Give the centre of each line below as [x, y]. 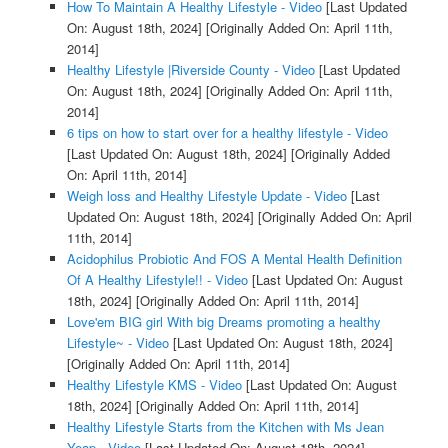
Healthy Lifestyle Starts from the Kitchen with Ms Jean [225, 426]
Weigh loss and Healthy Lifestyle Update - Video [206, 195]
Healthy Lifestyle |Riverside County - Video [190, 69]
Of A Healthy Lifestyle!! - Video [157, 279]
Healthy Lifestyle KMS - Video [154, 384]
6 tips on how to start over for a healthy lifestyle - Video [227, 132]
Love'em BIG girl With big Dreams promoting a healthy [223, 321]
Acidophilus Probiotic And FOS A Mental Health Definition [234, 258]
